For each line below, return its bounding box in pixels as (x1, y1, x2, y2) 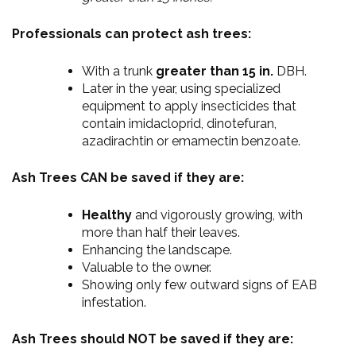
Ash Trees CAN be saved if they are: (12, 169, 244, 185)
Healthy (82, 207, 135, 222)
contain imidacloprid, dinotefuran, (82, 115, 277, 131)
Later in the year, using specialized (82, 80, 281, 96)
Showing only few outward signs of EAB (82, 277, 317, 292)
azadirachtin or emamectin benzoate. (82, 133, 300, 149)
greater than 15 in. (156, 63, 277, 79)
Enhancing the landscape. (82, 242, 232, 257)
